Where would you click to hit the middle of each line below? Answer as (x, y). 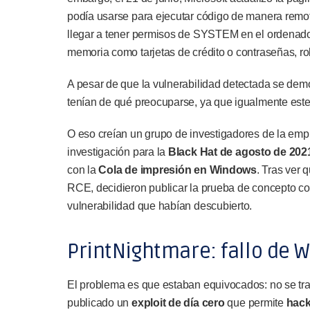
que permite (255, 303)
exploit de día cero (178, 303)
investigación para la (118, 152)
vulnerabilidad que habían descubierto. (160, 206)
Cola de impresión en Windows (177, 170)
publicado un (100, 303)
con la (83, 170)
